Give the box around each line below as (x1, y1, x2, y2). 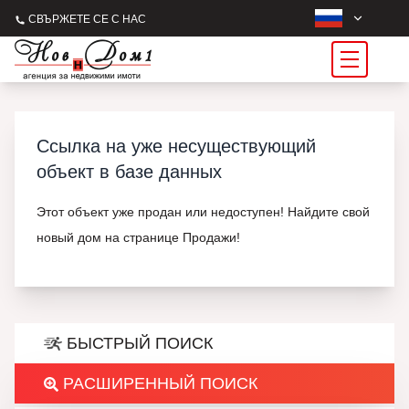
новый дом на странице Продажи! (37, 230, 240, 245)
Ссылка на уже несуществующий (37, 136, 316, 156)
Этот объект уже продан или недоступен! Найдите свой (37, 204, 370, 219)
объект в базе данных (37, 162, 222, 182)
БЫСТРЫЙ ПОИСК (62, 334, 213, 352)
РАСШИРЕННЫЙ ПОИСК (58, 374, 257, 393)
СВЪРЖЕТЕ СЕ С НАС (26, 13, 146, 26)
